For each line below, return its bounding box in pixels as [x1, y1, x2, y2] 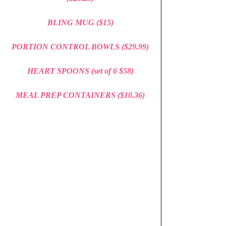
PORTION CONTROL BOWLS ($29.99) [12, 42, 149, 51]
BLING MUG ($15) [47, 18, 114, 27]
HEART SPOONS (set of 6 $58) [27, 67, 134, 76]
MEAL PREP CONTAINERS [16, 91, 118, 100]
